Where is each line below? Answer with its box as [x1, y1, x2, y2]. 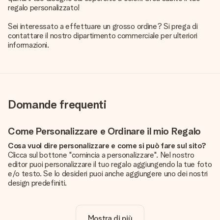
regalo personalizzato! [8, 3, 80, 12]
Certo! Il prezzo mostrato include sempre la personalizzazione [8, 206, 209, 216]
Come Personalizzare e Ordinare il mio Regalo [8, 125, 201, 137]
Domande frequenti [8, 97, 107, 111]
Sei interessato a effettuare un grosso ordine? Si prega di [8, 22, 198, 31]
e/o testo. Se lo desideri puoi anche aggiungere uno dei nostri [8, 169, 208, 178]
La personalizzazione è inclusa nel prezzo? [8, 197, 154, 206]
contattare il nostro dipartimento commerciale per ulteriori [8, 31, 198, 40]
